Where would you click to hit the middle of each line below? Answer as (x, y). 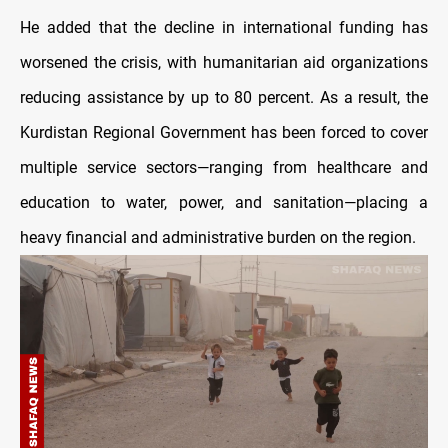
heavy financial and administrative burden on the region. (218, 238)
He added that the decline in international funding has (224, 28)
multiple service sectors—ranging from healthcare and (224, 168)
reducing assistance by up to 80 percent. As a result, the (224, 98)
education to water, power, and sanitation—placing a (224, 203)
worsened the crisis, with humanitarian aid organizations (224, 63)
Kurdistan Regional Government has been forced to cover (224, 133)
